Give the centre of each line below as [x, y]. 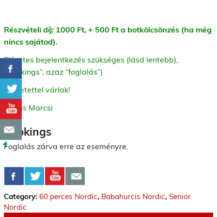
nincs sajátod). [34, 41]
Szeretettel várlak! [37, 89]
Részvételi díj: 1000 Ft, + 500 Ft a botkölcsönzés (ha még [108, 29]
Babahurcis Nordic [133, 197]
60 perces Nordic [68, 197]
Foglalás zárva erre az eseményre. [66, 147]
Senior [180, 197]
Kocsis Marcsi [28, 107]
